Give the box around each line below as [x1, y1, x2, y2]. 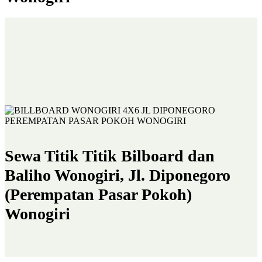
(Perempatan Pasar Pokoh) [5, 185, 192, 204]
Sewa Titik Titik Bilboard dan [5, 146, 215, 165]
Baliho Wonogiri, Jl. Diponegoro [5, 166, 230, 184]
